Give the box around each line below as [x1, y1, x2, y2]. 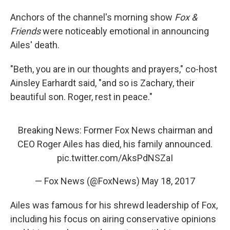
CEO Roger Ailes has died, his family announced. [17, 138, 213, 149]
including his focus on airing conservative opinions [10, 213, 216, 224]
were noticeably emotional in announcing [41, 25, 209, 36]
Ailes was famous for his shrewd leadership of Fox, [10, 199, 218, 210]
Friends [10, 25, 41, 36]
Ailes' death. [10, 39, 60, 50]
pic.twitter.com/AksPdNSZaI [57, 152, 173, 163]
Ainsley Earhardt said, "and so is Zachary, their [10, 77, 195, 88]
